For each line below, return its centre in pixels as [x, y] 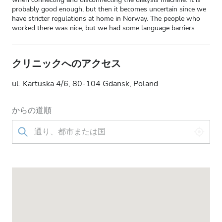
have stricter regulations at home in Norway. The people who [106, 19]
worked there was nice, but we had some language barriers [103, 28]
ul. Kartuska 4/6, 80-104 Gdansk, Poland [85, 84]
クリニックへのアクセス [66, 64]
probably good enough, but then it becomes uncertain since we [109, 9]
